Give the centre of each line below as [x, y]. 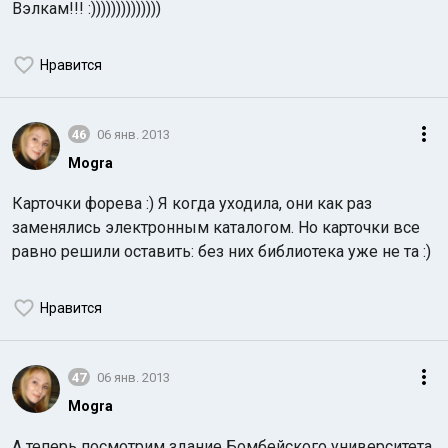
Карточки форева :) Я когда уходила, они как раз [192, 203]
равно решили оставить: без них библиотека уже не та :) [221, 251]
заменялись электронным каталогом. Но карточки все [216, 227]
